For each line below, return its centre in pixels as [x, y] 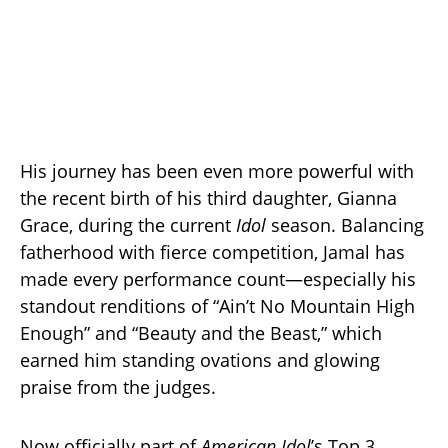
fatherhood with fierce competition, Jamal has [212, 252]
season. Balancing [345, 225]
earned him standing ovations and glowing [200, 360]
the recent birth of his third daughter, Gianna [208, 198]
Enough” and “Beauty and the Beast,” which [201, 333]
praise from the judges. [118, 387]
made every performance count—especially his [218, 279]
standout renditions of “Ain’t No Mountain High [217, 306]
